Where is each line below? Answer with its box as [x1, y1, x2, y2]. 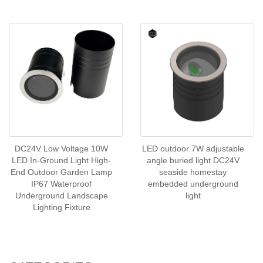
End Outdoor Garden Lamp [11, 167, 112, 177]
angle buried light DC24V [146, 156, 240, 165]
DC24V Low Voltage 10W [15, 144, 108, 153]
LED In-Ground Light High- [12, 156, 111, 165]
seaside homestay [159, 167, 227, 177]
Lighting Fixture [32, 203, 90, 212]
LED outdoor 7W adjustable [141, 144, 244, 153]
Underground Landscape [15, 191, 108, 200]
